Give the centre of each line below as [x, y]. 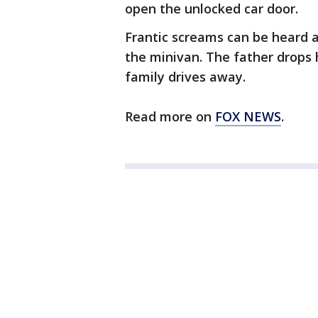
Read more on [170, 117]
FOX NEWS [248, 117]
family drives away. [185, 77]
